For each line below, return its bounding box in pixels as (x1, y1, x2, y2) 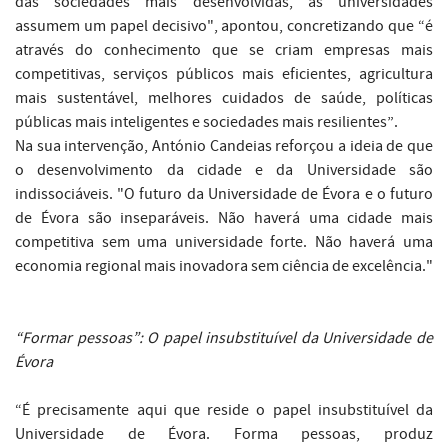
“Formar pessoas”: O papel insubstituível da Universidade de (15, 328, 433, 349)
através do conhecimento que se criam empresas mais (15, 40, 433, 61)
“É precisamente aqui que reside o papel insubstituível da (15, 400, 433, 421)
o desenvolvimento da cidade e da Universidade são (15, 160, 433, 181)
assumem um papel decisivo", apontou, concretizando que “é (15, 16, 433, 37)
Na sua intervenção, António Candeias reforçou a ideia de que (15, 136, 433, 157)
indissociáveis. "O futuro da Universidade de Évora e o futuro (15, 184, 433, 205)
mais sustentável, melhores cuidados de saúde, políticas (15, 88, 433, 109)
